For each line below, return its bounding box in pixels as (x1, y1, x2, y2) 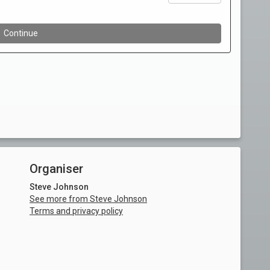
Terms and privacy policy (30, 206, 123, 216)
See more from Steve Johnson (30, 194, 147, 204)
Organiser (30, 162, 83, 177)
